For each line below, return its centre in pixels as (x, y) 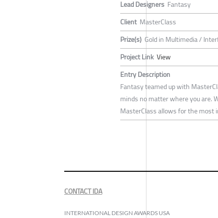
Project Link (137, 57)
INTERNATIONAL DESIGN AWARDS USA (117, 213)
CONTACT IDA (83, 191)
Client (128, 22)
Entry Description (145, 74)
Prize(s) (131, 39)
